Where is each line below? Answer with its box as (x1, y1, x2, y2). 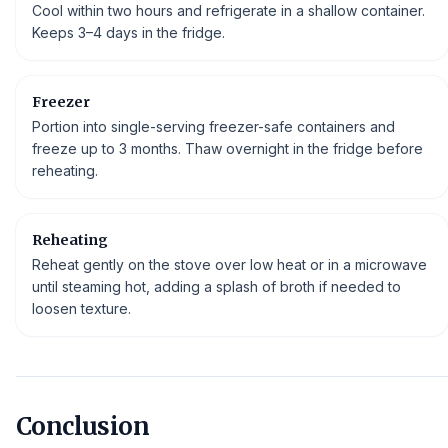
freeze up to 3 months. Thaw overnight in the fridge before (32, 139, 423, 157)
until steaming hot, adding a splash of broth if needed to (32, 277, 401, 295)
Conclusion (16, 410, 149, 442)
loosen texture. (32, 299, 131, 317)
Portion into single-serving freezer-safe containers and (32, 117, 395, 135)
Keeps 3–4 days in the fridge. (32, 23, 225, 41)
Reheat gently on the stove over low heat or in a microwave (32, 255, 427, 273)
